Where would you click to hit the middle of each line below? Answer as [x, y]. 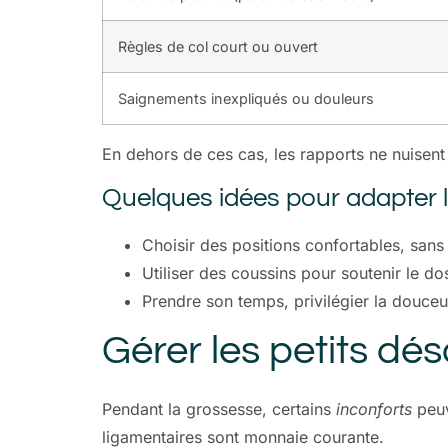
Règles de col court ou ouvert [218, 46]
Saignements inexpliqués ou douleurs [246, 98]
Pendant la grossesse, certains [219, 409]
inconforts [374, 409]
